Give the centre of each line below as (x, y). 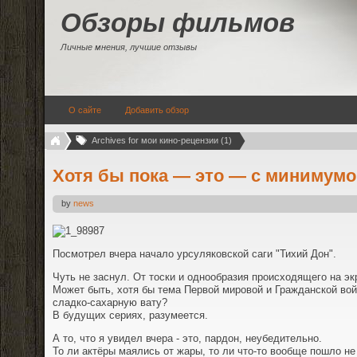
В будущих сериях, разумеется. (130, 315)
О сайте (85, 110)
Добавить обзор (157, 110)
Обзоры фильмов (178, 23)
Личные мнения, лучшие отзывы (129, 47)
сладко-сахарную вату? (110, 302)
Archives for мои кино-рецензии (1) (162, 140)
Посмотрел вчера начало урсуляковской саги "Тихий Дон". (194, 253)
